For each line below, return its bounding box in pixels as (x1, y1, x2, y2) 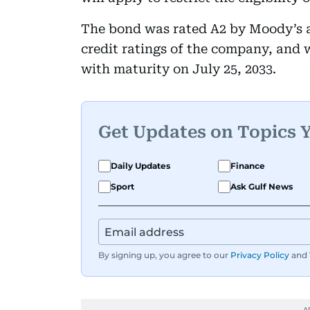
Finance (230, 160, 265, 171)
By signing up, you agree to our (98, 249, 228, 260)
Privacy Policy (230, 249, 289, 260)
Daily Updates (111, 160, 170, 171)
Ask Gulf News (230, 181, 293, 192)
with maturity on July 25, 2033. (81, 61, 276, 76)
